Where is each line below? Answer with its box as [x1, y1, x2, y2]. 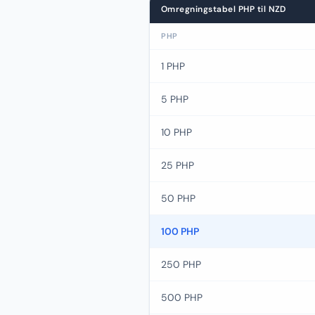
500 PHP [161, 291, 202, 304]
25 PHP [161, 159, 194, 172]
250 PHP [161, 258, 201, 271]
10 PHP [161, 126, 192, 139]
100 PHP [161, 225, 199, 238]
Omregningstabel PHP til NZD [161, 4, 286, 15]
